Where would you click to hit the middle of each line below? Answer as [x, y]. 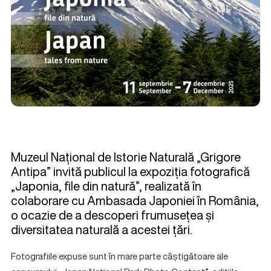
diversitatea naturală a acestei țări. [102, 230]
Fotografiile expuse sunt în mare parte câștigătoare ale [119, 256]
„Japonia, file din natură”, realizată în [106, 186]
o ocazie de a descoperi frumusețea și [113, 215]
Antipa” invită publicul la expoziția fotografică [130, 171]
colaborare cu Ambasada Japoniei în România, [135, 201]
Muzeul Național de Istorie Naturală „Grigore [126, 157]
